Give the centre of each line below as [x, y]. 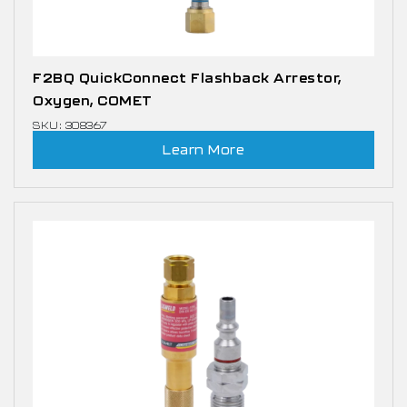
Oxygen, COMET [93, 101]
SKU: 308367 [70, 125]
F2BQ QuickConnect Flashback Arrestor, [187, 78]
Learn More [203, 150]
